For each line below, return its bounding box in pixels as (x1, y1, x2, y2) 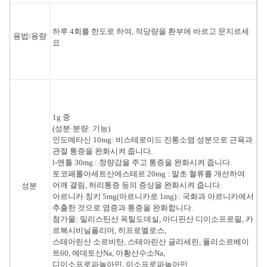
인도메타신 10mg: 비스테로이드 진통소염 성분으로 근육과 (52, 135, 253, 145)
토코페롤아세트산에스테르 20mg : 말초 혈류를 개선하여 (52, 169, 245, 179)
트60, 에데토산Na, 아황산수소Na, (52, 249, 167, 258)
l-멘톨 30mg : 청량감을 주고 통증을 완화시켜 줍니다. (52, 158, 232, 167)
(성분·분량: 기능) (52, 124, 110, 133)
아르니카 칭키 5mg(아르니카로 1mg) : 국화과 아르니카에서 (52, 192, 254, 201)
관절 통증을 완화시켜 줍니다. (52, 147, 153, 156)
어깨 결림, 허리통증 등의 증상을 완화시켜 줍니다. (52, 181, 222, 190)
